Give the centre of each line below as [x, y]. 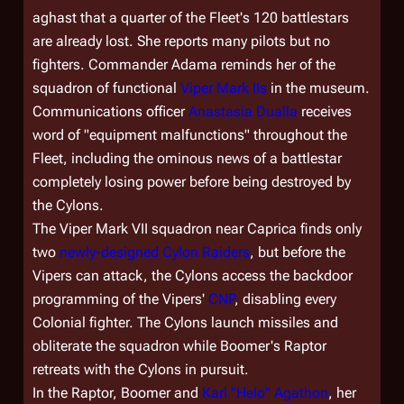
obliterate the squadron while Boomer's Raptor [179, 346]
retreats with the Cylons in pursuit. [141, 369]
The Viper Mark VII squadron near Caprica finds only [197, 229]
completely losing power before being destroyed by [192, 182]
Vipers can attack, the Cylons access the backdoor [193, 275]
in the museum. [318, 88]
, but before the [298, 252]
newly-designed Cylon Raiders [155, 252]
